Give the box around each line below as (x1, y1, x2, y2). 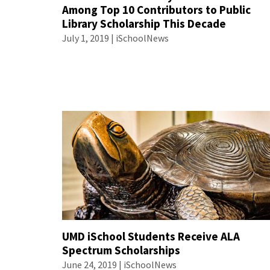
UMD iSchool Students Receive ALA (62, 228, 240, 243)
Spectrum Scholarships (62, 242, 181, 257)
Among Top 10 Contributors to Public (62, 2, 251, 17)
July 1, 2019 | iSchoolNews (62, 31, 169, 44)
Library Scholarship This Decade (62, 16, 227, 31)
